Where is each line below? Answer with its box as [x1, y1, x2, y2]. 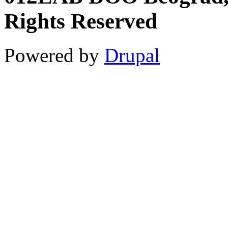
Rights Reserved [4, 9, 157, 34]
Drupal [104, 44, 160, 66]
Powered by [4, 44, 104, 66]
